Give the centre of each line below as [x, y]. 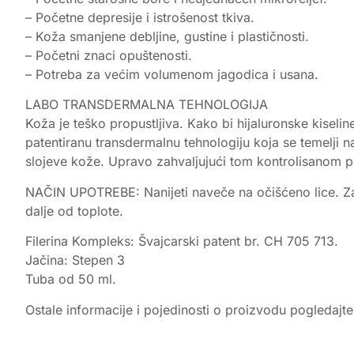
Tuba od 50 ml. [71, 279]
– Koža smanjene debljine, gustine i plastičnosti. [167, 36]
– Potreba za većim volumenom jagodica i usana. [172, 74]
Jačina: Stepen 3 [75, 260]
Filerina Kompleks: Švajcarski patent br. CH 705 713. [182, 241]
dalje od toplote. [74, 211]
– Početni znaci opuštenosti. [109, 55]
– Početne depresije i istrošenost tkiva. [140, 17]
